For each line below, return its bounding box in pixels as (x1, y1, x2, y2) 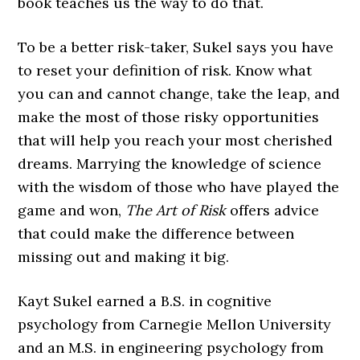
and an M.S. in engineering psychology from (18, 338, 325, 357)
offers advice (230, 201, 320, 219)
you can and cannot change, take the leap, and (18, 84, 341, 103)
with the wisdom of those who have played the (18, 178, 340, 196)
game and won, (18, 201, 126, 219)
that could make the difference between (18, 224, 295, 243)
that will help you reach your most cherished (18, 131, 333, 149)
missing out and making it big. (18, 247, 230, 266)
